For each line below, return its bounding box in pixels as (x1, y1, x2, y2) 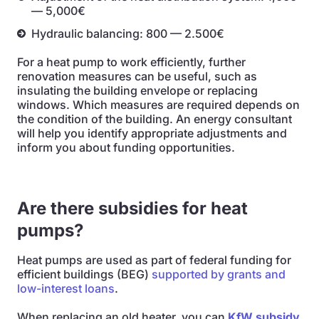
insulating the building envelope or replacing (17, 83, 258, 98)
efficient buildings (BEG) (17, 267, 152, 281)
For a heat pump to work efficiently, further (17, 55, 246, 69)
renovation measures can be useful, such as (17, 69, 257, 83)
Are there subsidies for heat (17, 198, 248, 219)
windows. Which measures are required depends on (17, 98, 300, 112)
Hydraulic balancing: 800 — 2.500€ (31, 26, 224, 41)
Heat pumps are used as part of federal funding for (17, 253, 291, 267)
